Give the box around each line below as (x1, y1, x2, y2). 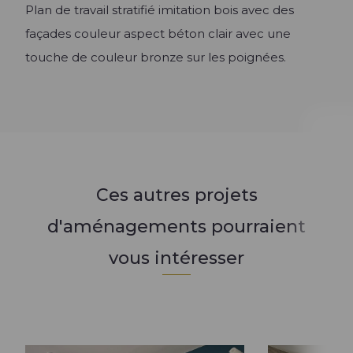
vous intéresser (109, 247, 244, 269)
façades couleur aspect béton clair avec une (25, 26, 291, 41)
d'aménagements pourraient (47, 216, 306, 237)
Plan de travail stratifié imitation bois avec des (25, 2, 294, 17)
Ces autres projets (95, 184, 258, 206)
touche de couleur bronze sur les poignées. (25, 50, 286, 65)
